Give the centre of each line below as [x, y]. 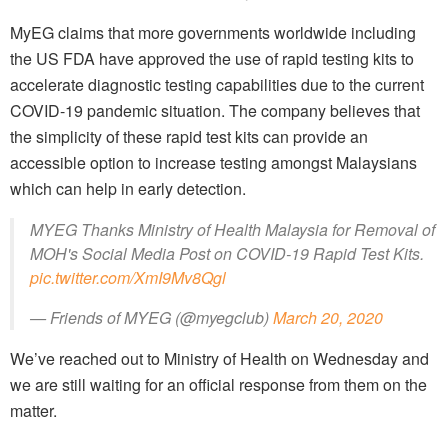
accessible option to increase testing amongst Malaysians [213, 163]
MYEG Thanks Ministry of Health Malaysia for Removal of [232, 230]
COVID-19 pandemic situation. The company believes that [215, 111]
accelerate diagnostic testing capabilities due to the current [217, 85]
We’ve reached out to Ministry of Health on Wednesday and [219, 359]
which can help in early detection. [128, 189]
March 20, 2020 [328, 318]
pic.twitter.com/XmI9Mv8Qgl [128, 278]
